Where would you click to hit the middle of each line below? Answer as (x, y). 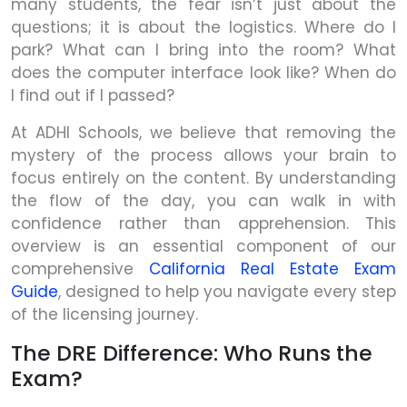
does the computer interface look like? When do (203, 72)
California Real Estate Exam (273, 268)
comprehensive (80, 268)
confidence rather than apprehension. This (203, 223)
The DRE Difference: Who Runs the (192, 352)
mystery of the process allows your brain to (203, 155)
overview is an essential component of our (203, 246)
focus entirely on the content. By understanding (203, 178)
